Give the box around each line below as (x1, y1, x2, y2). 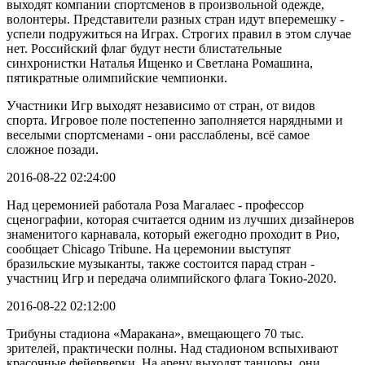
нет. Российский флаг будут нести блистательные (7, 41, 282, 55)
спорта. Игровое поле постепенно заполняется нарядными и (7, 112, 343, 127)
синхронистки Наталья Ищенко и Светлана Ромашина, (7, 55, 313, 70)
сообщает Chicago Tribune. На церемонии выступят (7, 241, 291, 256)
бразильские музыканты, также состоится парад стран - (7, 256, 314, 270)
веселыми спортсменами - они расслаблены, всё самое (7, 127, 310, 142)
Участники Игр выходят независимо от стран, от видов (7, 98, 315, 112)
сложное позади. (7, 142, 99, 156)
